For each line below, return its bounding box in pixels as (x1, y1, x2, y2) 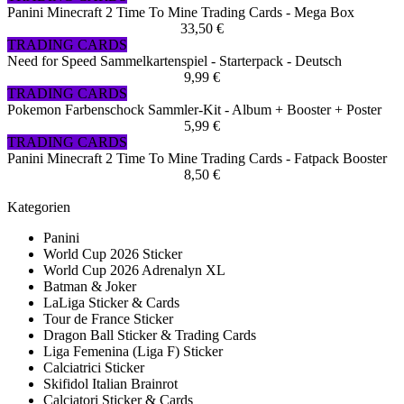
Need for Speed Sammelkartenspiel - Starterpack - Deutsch (7, 53, 342, 69)
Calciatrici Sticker (43, 360, 144, 376)
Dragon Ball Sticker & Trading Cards (43, 327, 256, 344)
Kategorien (7, 199, 70, 216)
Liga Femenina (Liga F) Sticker (43, 344, 223, 360)
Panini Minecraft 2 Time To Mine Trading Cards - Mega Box (7, 5, 354, 21)
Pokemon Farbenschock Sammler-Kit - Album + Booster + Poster (7, 102, 381, 118)
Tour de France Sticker (43, 311, 173, 327)
